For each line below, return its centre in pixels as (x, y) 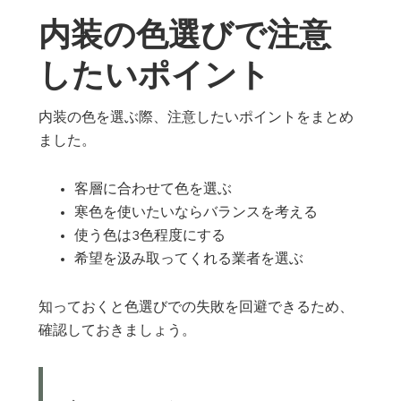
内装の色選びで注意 (185, 36)
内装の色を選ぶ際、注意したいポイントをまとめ (196, 118)
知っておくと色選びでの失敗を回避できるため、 (196, 307)
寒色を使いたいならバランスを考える (196, 213)
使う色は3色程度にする (150, 236)
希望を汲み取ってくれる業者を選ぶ (189, 259)
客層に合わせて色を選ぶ (154, 189)
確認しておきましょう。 (118, 331)
